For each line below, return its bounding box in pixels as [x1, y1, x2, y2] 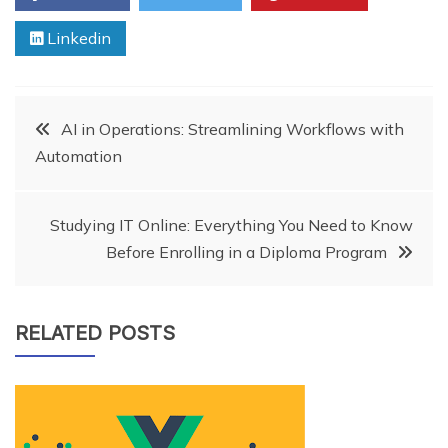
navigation [14, 163, 191, 208]
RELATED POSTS [15, 320, 175, 345]
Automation [35, 145, 122, 166]
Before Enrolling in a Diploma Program [106, 241, 387, 262]
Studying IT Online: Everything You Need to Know [50, 214, 413, 235]
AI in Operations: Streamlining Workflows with [61, 118, 404, 139]
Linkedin [43, 27, 111, 48]
